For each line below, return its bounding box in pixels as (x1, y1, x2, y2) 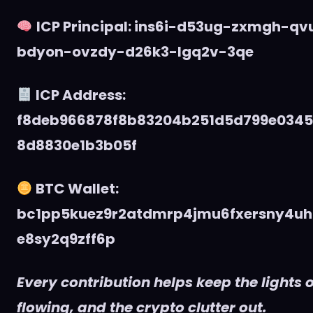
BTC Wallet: (32, 179, 119, 199)
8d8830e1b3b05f (17, 136, 137, 156)
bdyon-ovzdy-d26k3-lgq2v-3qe (17, 42, 254, 62)
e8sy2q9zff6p (17, 229, 115, 249)
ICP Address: (32, 85, 126, 105)
